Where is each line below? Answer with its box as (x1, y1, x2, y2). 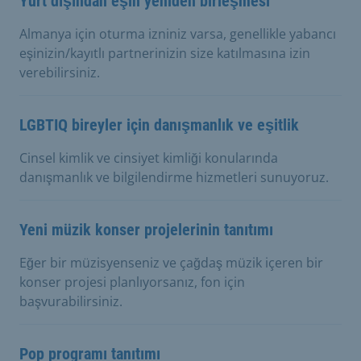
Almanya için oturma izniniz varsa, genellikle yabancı (19, 24, 336, 43)
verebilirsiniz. (19, 63, 100, 81)
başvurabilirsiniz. (19, 292, 122, 310)
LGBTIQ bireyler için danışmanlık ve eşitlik (19, 114, 299, 135)
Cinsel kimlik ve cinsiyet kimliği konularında (19, 148, 278, 167)
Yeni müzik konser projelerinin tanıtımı (19, 219, 273, 239)
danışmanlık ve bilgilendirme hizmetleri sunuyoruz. (19, 168, 329, 186)
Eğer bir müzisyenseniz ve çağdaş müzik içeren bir (19, 253, 323, 272)
